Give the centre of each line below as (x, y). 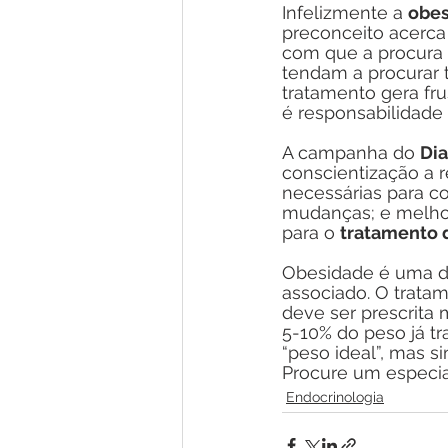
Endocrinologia (335, 396)
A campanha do (351, 152)
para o (311, 232)
